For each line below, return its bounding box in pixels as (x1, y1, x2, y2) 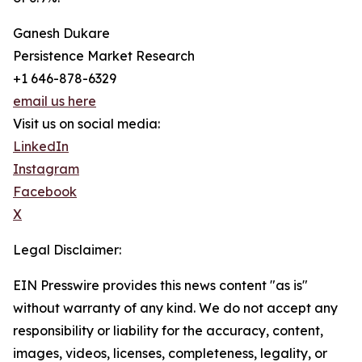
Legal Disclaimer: (13, 242, 121, 259)
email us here (13, 93, 96, 110)
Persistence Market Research (13, 48, 195, 65)
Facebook (13, 183, 77, 200)
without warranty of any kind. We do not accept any (13, 300, 338, 317)
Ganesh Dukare (13, 25, 110, 42)
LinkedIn (13, 138, 69, 155)
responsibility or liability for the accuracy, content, (13, 322, 323, 339)
